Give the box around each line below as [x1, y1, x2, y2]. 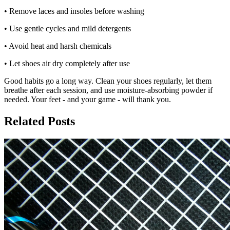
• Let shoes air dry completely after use [4, 59, 130, 68]
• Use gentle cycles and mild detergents [4, 24, 131, 33]
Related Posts [4, 114, 75, 128]
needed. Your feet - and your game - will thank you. [4, 95, 171, 104]
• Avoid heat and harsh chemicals [4, 42, 111, 51]
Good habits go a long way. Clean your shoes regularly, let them [4, 76, 212, 86]
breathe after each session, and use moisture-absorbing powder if [4, 86, 213, 95]
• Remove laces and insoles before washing [4, 7, 144, 16]
